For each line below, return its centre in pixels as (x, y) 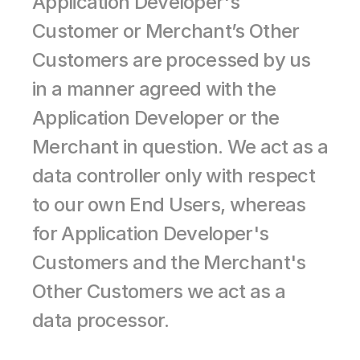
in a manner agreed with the (154, 89)
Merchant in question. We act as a (180, 147)
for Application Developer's (151, 233)
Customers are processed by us (172, 60)
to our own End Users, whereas (169, 205)
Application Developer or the (156, 118)
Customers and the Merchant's (169, 262)
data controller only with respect (174, 176)
